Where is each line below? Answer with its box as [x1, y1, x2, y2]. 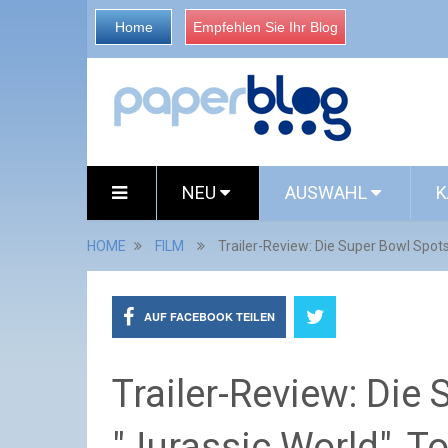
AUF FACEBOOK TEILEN [144, 309, 275, 324]
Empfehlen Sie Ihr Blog [193, 19, 338, 35]
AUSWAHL [285, 182, 371, 203]
